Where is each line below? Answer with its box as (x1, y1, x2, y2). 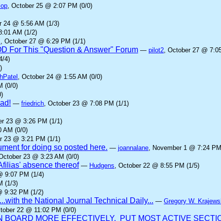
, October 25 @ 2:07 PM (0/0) (7, 2, 92, 9)
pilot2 (148, 46, 164, 54)
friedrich (21, 100, 44, 107)
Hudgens (89, 162, 114, 169)
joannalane (118, 144, 148, 151)
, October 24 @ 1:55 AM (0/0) (18, 73, 102, 80)
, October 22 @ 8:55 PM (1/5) (114, 162, 199, 169)
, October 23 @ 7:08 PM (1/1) (44, 100, 129, 107)
